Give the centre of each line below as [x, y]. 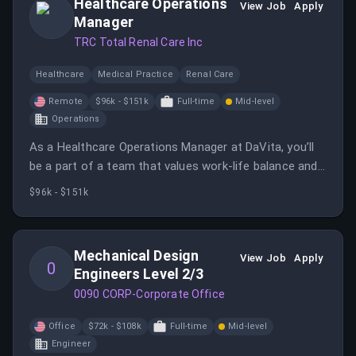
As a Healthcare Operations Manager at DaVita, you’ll [172, 147]
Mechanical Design [137, 255]
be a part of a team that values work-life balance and [174, 166]
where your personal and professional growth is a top [174, 185]
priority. [49, 204]
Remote [66, 101]
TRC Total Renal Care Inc [139, 42]
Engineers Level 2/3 [139, 274]
